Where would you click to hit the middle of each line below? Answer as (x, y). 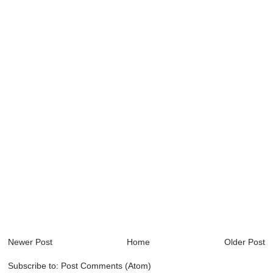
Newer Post (30, 242)
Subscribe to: (35, 266)
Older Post (244, 242)
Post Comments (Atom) (106, 266)
